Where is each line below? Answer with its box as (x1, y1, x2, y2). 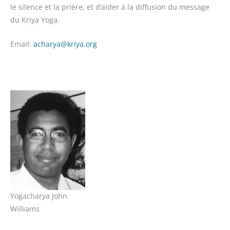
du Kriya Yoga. (10, 14, 60, 25)
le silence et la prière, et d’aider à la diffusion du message (10, 2, 209, 12)
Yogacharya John (10, 191, 67, 201)
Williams (10, 204, 40, 214)
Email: (10, 39, 33, 49)
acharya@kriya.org (33, 39, 97, 49)
